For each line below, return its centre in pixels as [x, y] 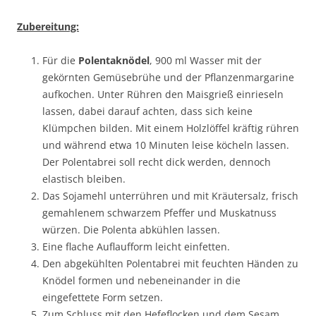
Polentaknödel [114, 60]
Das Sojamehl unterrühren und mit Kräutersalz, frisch [170, 195]
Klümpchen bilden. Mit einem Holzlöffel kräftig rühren [171, 128]
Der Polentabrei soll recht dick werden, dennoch [157, 162]
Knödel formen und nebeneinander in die [141, 280]
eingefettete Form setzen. [103, 297]
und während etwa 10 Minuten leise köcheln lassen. [166, 145]
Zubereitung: [48, 26]
